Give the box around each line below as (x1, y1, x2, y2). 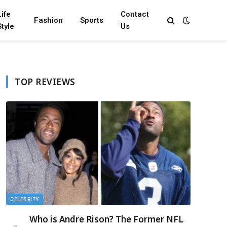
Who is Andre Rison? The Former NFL (29, 213, 183, 225)
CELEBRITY (10, 196, 39, 202)
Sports (80, 16, 103, 25)
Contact (121, 10, 149, 19)
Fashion (34, 16, 63, 25)
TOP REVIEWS (15, 76, 75, 88)
